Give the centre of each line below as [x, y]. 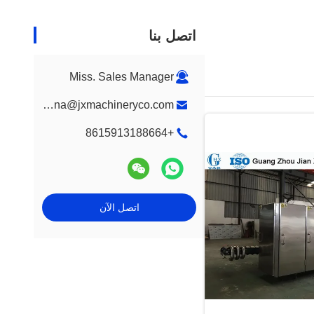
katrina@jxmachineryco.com [48, 105]
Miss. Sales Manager [122, 77]
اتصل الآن [119, 207]
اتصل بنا [172, 36]
